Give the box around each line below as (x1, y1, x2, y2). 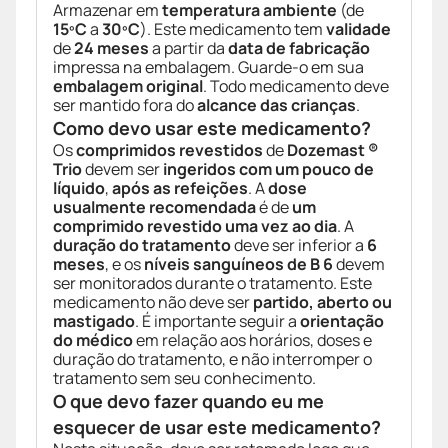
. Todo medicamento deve (203, 75, 389, 98)
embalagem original (53, 75, 203, 98)
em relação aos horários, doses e (133, 329, 372, 352)
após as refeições (112, 177, 248, 200)
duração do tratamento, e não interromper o (53, 348, 372, 371)
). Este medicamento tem (140, 18, 326, 41)
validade (326, 18, 391, 41)
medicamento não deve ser (53, 291, 253, 314)
